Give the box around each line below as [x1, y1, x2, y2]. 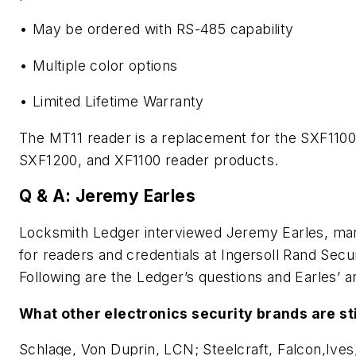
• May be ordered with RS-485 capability [19, 21, 294, 38]
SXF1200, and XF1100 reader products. [19, 151, 279, 168]
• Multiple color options [19, 56, 178, 74]
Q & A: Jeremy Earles [19, 186, 195, 207]
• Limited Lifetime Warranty [19, 93, 204, 110]
